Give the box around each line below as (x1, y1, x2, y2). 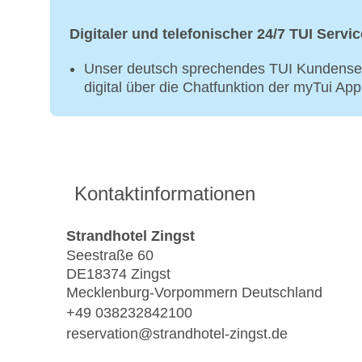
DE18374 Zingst (66, 266, 170, 283)
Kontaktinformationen (74, 183, 255, 205)
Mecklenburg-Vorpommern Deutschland (66, 284, 322, 301)
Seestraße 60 (66, 247, 154, 264)
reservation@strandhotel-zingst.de (66, 325, 288, 342)
